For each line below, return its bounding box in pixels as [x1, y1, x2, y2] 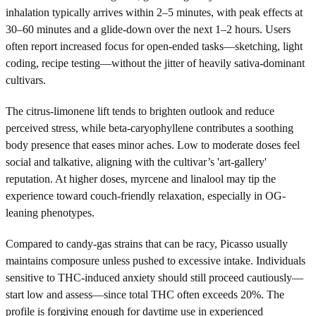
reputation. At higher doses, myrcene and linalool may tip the [6, 172, 276, 185]
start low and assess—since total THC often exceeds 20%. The [6, 288, 284, 300]
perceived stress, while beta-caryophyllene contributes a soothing [6, 121, 293, 134]
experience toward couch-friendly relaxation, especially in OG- [6, 189, 286, 202]
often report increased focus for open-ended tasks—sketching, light [6, 39, 303, 52]
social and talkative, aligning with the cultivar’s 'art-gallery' [6, 155, 267, 168]
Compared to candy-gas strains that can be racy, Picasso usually [6, 237, 288, 250]
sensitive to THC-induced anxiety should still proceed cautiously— [6, 271, 303, 284]
